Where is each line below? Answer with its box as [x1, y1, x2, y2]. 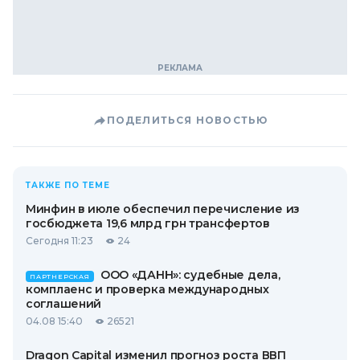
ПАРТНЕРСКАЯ [30, 272, 90, 280]
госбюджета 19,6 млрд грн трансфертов [26, 216, 270, 231]
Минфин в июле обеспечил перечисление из [26, 202, 301, 216]
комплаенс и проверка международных [26, 282, 269, 297]
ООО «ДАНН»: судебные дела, [100, 268, 280, 282]
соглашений [26, 297, 102, 311]
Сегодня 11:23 [26, 235, 93, 247]
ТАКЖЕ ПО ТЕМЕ [26, 180, 110, 190]
